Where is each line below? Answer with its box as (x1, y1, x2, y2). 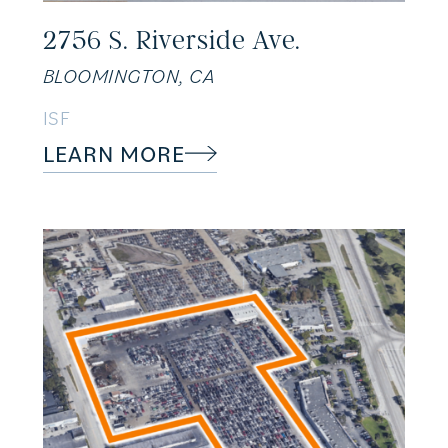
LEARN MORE (42, 138, 185, 169)
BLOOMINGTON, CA (42, 63, 215, 90)
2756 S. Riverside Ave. (42, 24, 301, 57)
